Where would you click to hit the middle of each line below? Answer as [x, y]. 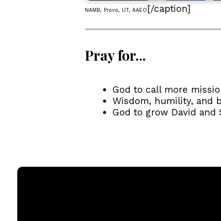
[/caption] [169, 8]
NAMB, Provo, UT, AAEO [116, 10]
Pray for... [115, 55]
